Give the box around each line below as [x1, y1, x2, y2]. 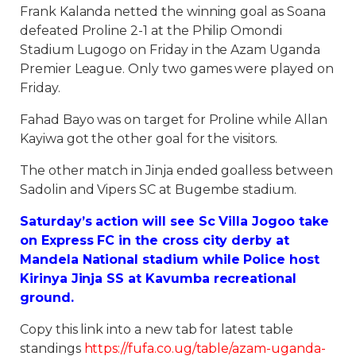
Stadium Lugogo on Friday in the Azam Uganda [20, 41, 320, 57]
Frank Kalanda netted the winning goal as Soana [20, 3, 326, 19]
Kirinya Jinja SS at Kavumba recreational [20, 270, 297, 286]
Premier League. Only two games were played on [20, 60, 334, 76]
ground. [20, 289, 74, 305]
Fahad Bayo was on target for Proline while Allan [20, 111, 327, 127]
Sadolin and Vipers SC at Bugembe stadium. [20, 181, 296, 197]
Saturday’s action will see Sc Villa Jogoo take [20, 213, 329, 229]
